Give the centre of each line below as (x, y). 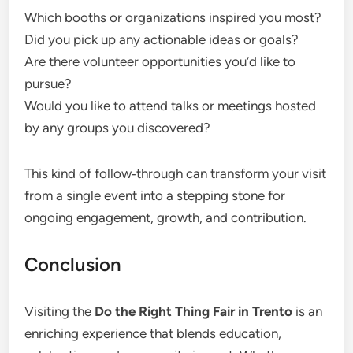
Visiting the (60, 311)
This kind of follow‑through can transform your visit (176, 173)
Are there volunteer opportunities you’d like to (160, 61)
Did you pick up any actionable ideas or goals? (162, 39)
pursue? (48, 83)
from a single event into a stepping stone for (155, 195)
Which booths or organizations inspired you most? (173, 17)
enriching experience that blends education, (153, 333)
